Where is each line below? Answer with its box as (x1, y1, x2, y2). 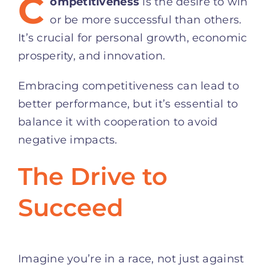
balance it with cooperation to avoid (18, 115, 218, 128)
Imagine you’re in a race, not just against (18, 252, 244, 265)
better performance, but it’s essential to (18, 97, 238, 110)
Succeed (18, 192, 123, 222)
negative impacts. (18, 133, 118, 147)
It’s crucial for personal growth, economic (18, 31, 247, 44)
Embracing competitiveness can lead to (18, 79, 239, 92)
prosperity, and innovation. (18, 49, 166, 62)
